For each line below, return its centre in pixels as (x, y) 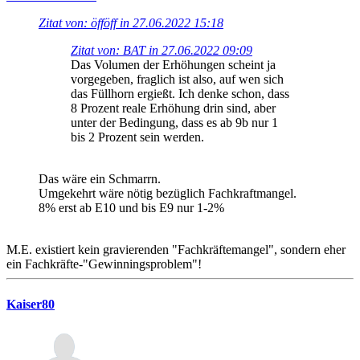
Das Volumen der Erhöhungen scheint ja (173, 65)
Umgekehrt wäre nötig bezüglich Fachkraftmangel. (168, 194)
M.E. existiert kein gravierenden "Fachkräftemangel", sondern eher (176, 250)
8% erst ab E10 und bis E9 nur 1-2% (131, 208)
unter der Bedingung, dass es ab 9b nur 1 (174, 123)
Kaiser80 (31, 304)
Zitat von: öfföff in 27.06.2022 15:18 (131, 23)
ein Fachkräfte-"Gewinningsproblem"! (104, 264)
